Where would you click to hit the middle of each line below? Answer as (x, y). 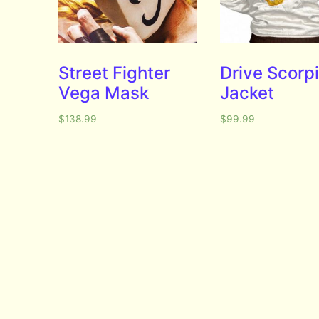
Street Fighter (115, 73)
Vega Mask (104, 93)
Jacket (247, 93)
